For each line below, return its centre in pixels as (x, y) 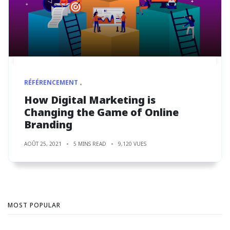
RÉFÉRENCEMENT (51, 82)
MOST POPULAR (34, 205)
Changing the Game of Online (101, 112)
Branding (48, 124)
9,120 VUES (132, 143)
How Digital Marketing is (90, 100)
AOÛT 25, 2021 (43, 143)
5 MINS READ (90, 143)
